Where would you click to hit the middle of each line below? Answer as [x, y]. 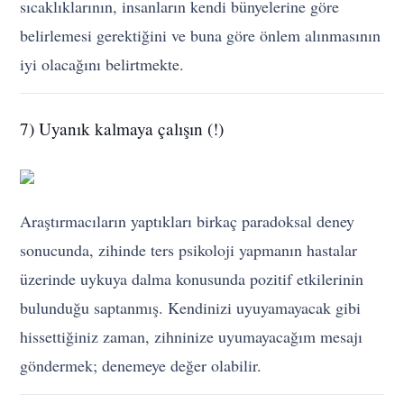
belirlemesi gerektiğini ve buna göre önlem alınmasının [201, 35]
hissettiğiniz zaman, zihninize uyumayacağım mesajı [192, 336]
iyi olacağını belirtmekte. [102, 64]
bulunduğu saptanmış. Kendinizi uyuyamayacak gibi [191, 307]
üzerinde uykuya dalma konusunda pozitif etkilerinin [192, 278]
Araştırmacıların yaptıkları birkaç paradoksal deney [188, 220]
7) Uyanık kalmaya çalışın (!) [122, 128]
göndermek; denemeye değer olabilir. [141, 365]
